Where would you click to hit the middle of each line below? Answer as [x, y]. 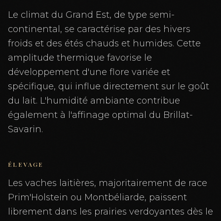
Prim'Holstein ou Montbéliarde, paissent [97, 197]
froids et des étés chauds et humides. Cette [104, 43]
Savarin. [25, 129]
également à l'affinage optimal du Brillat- [100, 115]
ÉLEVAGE [26, 164]
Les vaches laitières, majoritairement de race [108, 183]
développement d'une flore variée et [89, 72]
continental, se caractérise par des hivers [99, 29]
